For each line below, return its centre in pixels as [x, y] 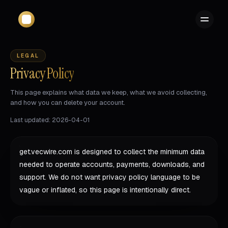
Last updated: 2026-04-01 [50, 120]
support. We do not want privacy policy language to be [110, 177]
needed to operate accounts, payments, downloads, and [112, 164]
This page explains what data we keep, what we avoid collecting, [109, 92]
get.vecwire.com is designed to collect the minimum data [112, 152]
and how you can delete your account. [68, 103]
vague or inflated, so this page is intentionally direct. [105, 190]
